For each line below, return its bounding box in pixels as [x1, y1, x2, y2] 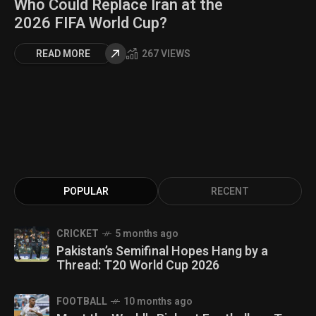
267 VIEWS [142, 47, 190, 62]
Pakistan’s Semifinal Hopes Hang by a [56, 241, 268, 261]
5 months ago [115, 226, 178, 241]
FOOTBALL [56, 293, 107, 309]
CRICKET [56, 226, 99, 241]
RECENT [211, 183, 249, 199]
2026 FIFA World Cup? [14, 11, 167, 35]
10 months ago [123, 293, 193, 309]
